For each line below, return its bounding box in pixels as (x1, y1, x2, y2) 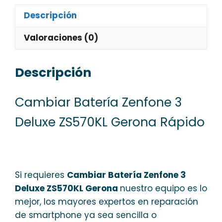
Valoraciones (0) (24, 32, 98, 44)
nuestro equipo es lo (120, 182, 207, 194)
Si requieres (15, 168, 67, 181)
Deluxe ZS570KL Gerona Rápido (15, 113, 205, 131)
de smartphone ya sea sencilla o (15, 209, 157, 221)
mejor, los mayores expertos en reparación (15, 195, 198, 208)
